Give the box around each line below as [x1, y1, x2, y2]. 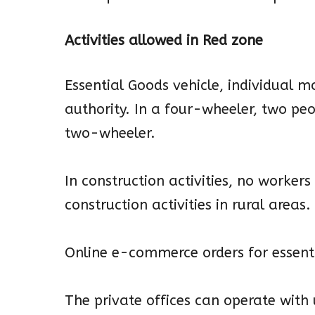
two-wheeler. [65, 125, 155, 142]
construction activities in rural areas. [65, 197, 311, 214]
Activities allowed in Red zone [65, 32, 263, 49]
